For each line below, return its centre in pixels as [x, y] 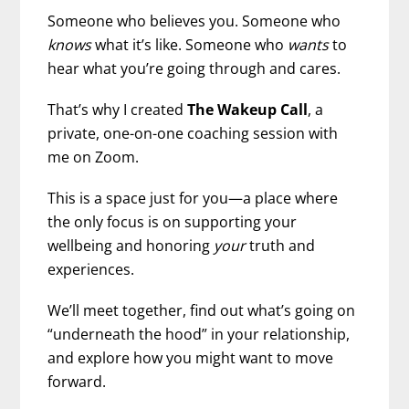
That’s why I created [118, 109]
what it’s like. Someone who [192, 44]
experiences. [91, 270]
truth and [283, 246]
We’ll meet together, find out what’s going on [202, 311]
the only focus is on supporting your [173, 222]
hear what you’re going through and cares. [194, 68]
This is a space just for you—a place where [193, 199]
